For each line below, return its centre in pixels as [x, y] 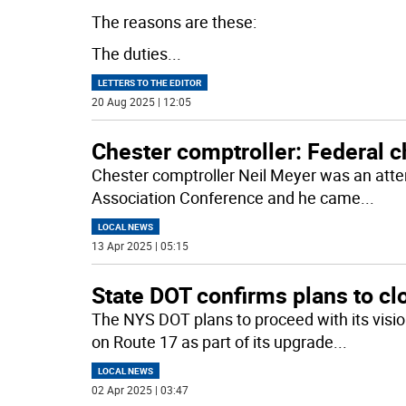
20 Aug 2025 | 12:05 [141, 101]
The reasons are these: [174, 21]
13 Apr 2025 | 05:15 [140, 245]
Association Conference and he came [226, 197]
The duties [129, 53]
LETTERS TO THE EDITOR [149, 82]
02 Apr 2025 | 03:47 [140, 389]
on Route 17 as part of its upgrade [212, 341]
